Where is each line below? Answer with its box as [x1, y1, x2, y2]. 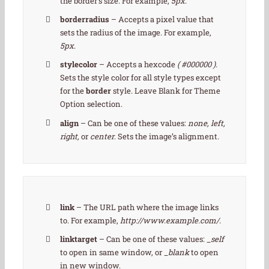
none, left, [188, 117, 226, 128]
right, [60, 130, 82, 142]
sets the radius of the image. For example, [60, 27, 212, 38]
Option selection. [60, 98, 123, 110]
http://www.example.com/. [120, 215, 222, 226]
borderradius [60, 14, 110, 25]
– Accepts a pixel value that [109, 14, 214, 25]
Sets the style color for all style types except [60, 72, 222, 83]
